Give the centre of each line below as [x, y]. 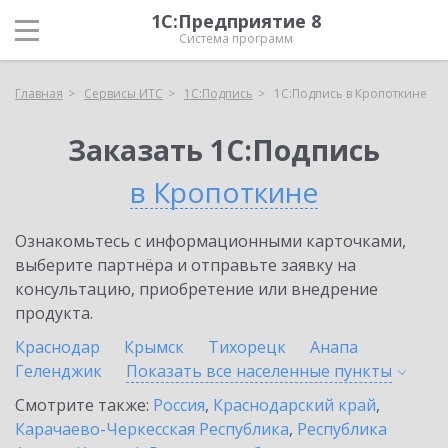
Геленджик [58, 371]
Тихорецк [247, 347]
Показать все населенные [230, 371]
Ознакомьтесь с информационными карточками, [210, 241]
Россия [179, 405]
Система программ [236, 38]
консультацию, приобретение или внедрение [196, 289]
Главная [39, 93]
